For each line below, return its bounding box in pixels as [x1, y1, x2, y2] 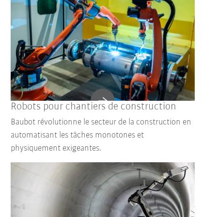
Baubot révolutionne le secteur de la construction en [11, 118, 192, 127]
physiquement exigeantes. [11, 144, 102, 154]
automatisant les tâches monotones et [11, 131, 144, 140]
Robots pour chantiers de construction [11, 101, 177, 113]
